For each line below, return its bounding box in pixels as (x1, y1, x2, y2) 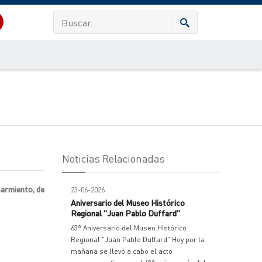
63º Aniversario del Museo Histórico (71, 223, 187, 232)
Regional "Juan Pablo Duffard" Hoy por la (71, 235, 205, 244)
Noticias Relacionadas (62, 151, 165, 165)
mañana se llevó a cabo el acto (71, 247, 173, 256)
